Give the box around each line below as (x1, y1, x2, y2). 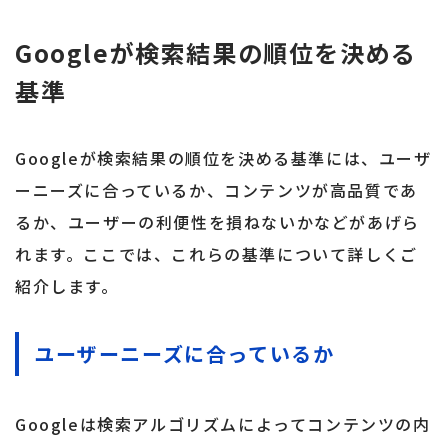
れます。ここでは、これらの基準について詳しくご (15, 242, 418, 267)
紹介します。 (15, 274, 119, 299)
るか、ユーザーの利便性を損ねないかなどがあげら (15, 210, 420, 235)
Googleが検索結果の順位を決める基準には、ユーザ (15, 146, 432, 171)
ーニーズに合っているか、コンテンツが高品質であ (15, 178, 418, 203)
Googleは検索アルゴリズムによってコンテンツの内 (15, 412, 431, 437)
